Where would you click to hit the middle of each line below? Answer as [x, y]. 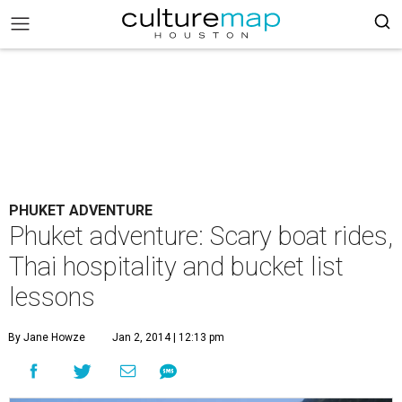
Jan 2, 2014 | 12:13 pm [168, 337]
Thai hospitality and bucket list [176, 267]
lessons [52, 297]
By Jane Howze [47, 337]
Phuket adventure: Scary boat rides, [201, 236]
